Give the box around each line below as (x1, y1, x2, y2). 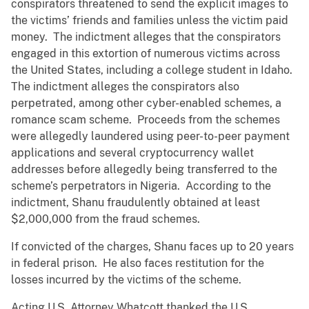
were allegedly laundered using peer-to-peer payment (11, 130, 290, 143)
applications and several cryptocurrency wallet (11, 146, 254, 160)
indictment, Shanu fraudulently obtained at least (11, 196, 260, 210)
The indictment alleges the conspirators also (11, 80, 239, 94)
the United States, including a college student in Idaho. (11, 63, 295, 77)
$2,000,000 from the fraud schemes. (11, 212, 200, 226)
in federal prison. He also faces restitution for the (11, 257, 264, 270)
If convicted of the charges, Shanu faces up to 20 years (11, 240, 294, 254)
